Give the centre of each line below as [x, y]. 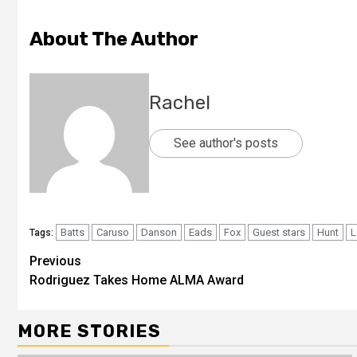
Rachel [180, 102]
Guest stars [279, 232]
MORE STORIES [89, 331]
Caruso [113, 232]
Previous [55, 261]
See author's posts [226, 143]
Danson [159, 232]
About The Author [114, 39]
